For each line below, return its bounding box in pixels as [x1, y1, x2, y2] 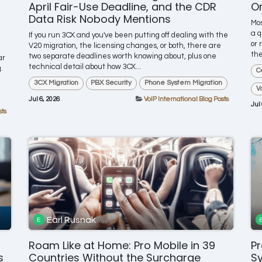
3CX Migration [33, 79, 78, 87]
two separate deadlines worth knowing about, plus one [29, 52, 216, 61]
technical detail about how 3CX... [29, 63, 141, 71]
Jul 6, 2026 [29, 95, 60, 102]
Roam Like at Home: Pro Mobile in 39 [29, 238, 215, 253]
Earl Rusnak [47, 215, 96, 225]
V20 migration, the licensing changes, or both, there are [29, 42, 221, 50]
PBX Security [91, 79, 132, 87]
